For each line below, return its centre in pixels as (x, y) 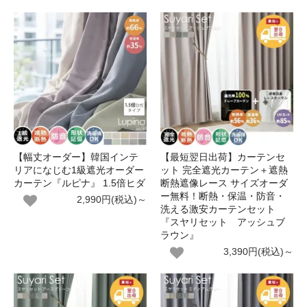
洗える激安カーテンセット (218, 209)
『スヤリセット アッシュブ (223, 222)
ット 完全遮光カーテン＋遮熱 (224, 170)
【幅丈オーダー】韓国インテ (76, 157)
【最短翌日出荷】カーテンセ (223, 157)
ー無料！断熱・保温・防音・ (223, 196)
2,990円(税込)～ (112, 199)
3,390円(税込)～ (258, 251)
